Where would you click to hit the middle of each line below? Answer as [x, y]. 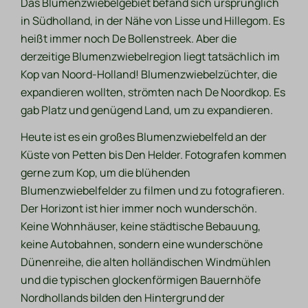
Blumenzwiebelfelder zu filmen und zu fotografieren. [153, 190]
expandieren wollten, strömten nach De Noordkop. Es [153, 92]
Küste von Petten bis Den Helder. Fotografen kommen [154, 154]
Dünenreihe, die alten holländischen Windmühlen [146, 262]
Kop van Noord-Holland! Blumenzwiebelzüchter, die [149, 74]
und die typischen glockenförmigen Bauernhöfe [141, 279]
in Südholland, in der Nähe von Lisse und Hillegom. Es [153, 20]
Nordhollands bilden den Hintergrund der [123, 297]
